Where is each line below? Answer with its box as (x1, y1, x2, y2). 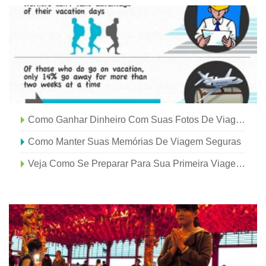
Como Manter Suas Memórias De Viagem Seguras (28, 136, 241, 147)
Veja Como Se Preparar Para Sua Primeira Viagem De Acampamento (236, 158, 245, 169)
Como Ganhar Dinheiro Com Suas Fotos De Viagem (236, 114, 245, 125)
